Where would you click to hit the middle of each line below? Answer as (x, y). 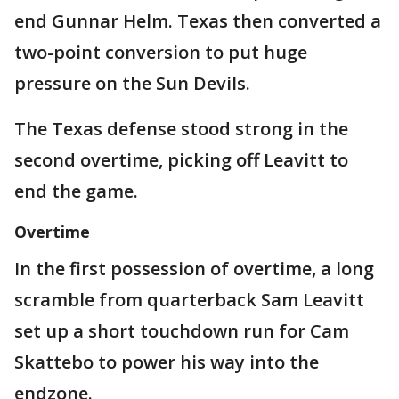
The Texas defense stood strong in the (181, 129)
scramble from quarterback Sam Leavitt (189, 300)
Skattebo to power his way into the (167, 362)
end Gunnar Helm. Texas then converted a (198, 21)
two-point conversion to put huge (161, 52)
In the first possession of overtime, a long (194, 269)
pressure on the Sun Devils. (132, 83)
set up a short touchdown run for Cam (182, 331)
